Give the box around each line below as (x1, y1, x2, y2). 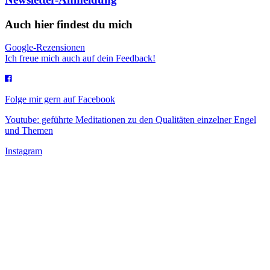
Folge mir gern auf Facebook (5, 94, 115, 105)
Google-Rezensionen (5, 42, 85, 53)
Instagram (5, 146, 42, 157)
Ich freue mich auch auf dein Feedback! (5, 53, 155, 64)
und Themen (5, 125, 53, 136)
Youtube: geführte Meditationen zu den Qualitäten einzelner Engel (5, 115, 256, 125)
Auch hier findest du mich (5, 17, 133, 31)
